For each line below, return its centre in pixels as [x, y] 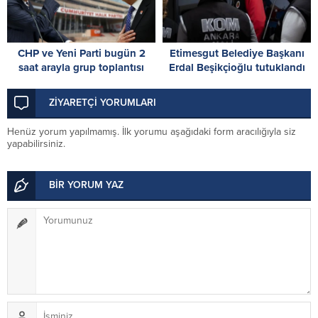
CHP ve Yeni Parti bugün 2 [81, 53]
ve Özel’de [81, 95]
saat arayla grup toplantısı [81, 67]
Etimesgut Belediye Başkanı [237, 53]
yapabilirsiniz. [36, 143]
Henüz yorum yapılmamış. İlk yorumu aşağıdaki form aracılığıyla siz [152, 131]
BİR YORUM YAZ [86, 185]
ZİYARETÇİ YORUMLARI [103, 102]
